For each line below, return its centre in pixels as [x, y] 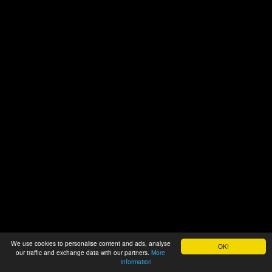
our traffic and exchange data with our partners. [83, 252]
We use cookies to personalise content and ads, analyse [90, 243]
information [136, 261]
